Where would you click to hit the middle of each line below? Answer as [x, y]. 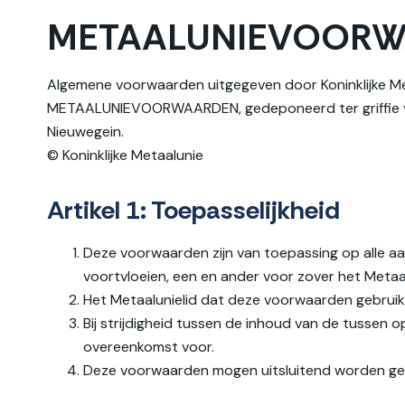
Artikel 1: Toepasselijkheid [193, 210]
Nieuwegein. [85, 132]
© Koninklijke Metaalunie [125, 155]
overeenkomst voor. [149, 347]
